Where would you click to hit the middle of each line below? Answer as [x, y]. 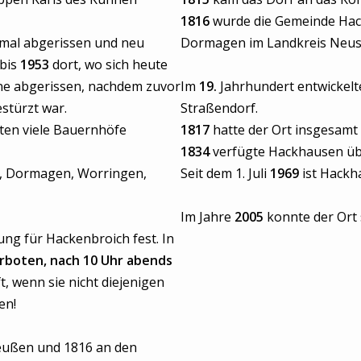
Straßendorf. [219, 108]
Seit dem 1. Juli [225, 173]
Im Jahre [207, 217]
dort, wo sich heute [108, 64]
